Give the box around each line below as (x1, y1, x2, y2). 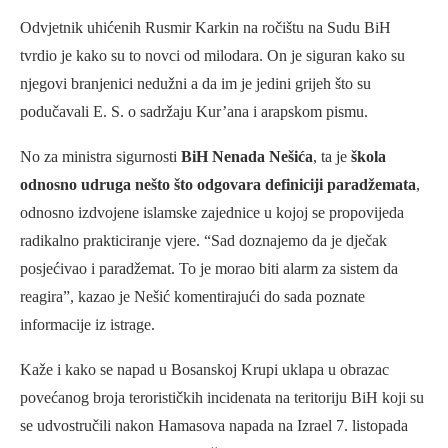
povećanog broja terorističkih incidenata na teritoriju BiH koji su (20, 389, 424, 407)
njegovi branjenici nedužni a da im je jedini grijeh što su (20, 75, 371, 93)
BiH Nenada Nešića (181, 148, 313, 166)
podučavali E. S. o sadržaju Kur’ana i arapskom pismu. (20, 103, 368, 121)
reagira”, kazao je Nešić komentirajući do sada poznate (20, 288, 365, 306)
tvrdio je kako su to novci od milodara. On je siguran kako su (20, 47, 405, 65)
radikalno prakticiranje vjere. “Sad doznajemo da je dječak (20, 232, 387, 250)
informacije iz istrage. (20, 316, 155, 334)
